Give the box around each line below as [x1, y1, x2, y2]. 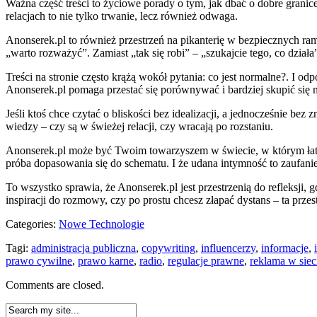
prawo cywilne [6, 254, 72, 267]
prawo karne [78, 254, 134, 267]
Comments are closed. [6, 278, 104, 291]
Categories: [6, 217, 59, 230]
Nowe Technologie [59, 217, 144, 230]
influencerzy [201, 241, 255, 254]
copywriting [142, 241, 195, 254]
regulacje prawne [168, 254, 244, 267]
